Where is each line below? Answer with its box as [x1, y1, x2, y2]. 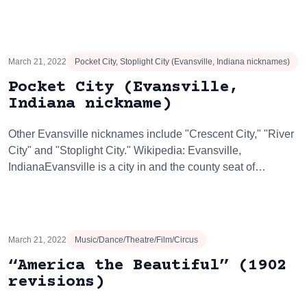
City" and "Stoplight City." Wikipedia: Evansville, [8, 145, 241, 156]
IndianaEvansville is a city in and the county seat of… [8, 161, 266, 173]
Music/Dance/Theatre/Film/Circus [75, 235, 198, 245]
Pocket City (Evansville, [8, 78, 238, 97]
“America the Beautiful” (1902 [8, 256, 286, 275]
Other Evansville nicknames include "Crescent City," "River [8, 128, 294, 140]
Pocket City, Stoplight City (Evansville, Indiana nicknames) [75, 57, 290, 66]
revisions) [8, 273, 104, 291]
